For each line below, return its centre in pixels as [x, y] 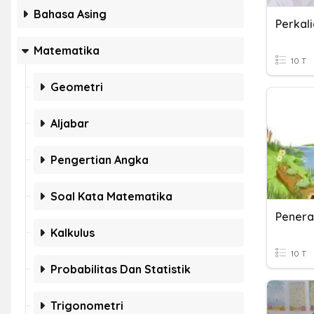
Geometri [77, 87]
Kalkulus [73, 233]
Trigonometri [87, 306]
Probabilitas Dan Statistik [121, 269]
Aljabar [70, 123]
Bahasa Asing [70, 14]
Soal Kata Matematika [111, 196]
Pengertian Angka [100, 160]
